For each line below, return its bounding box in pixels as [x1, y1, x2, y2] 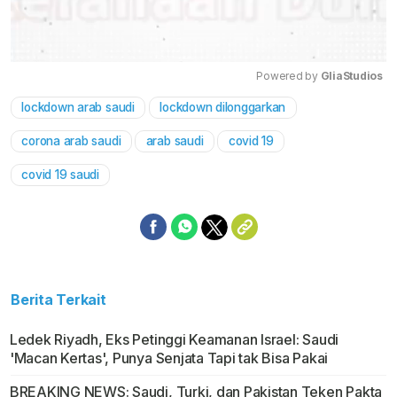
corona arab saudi [21, 134, 121, 149]
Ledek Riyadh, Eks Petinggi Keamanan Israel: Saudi [9, 331, 339, 349]
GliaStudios [320, 69, 383, 83]
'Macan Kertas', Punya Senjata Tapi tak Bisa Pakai [9, 349, 329, 368]
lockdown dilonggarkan [160, 100, 286, 115]
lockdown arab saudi [21, 100, 135, 115]
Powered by [256, 69, 321, 83]
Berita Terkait [11, 291, 106, 309]
